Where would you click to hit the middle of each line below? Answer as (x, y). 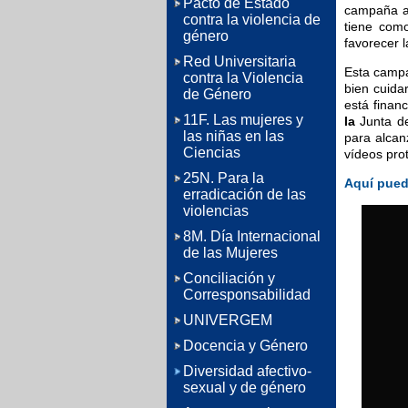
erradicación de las (245, 194)
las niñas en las (234, 136)
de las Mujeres (230, 253)
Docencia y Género (245, 346)
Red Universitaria (240, 61)
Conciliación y (229, 278)
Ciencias (212, 153)
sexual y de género (245, 388)
